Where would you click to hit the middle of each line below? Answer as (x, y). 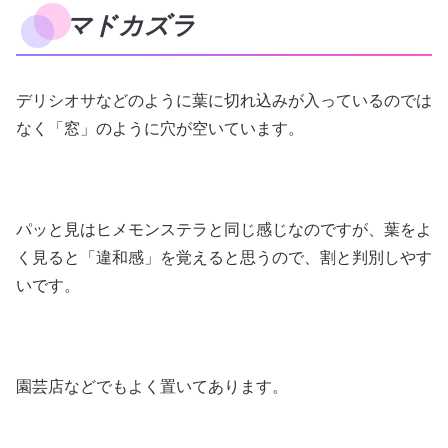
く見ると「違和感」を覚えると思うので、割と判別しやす (224, 257)
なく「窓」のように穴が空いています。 (160, 129)
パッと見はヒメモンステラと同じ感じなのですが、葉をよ (224, 229)
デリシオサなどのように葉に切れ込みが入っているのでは (224, 101)
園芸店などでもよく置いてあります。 (152, 386)
